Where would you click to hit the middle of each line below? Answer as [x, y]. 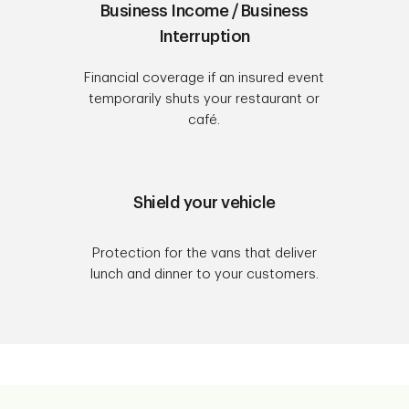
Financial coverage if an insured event [204, 78]
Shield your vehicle [204, 203]
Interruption [204, 37]
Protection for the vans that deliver [204, 253]
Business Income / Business [204, 11]
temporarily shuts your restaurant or [204, 99]
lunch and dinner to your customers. [204, 274]
